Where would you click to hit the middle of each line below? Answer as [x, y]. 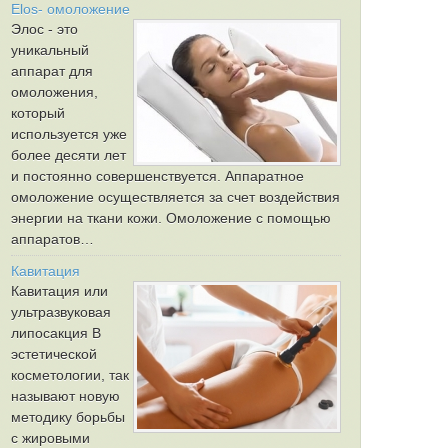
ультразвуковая [61, 312]
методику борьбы [68, 417]
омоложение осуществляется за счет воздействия [175, 197]
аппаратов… [52, 239]
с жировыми [50, 438]
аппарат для [52, 71]
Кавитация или [59, 291]
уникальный [50, 50]
